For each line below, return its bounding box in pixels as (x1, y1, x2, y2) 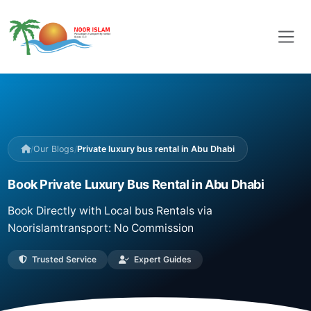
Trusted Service (30, 254, 96, 265)
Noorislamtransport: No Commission (8, 221, 194, 235)
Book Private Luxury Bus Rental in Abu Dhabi (8, 177, 264, 192)
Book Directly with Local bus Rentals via (8, 204, 213, 218)
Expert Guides (131, 254, 192, 265)
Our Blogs (33, 144, 75, 155)
